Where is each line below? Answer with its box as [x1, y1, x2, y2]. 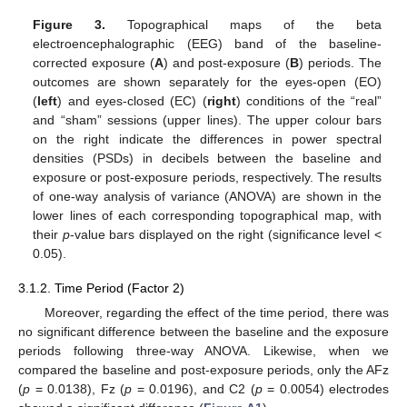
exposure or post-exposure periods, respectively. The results [33, 169, 382, 184]
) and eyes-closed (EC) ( [57, 93, 207, 108]
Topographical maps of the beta [105, 16, 382, 32]
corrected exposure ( [33, 55, 154, 70]
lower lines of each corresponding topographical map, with [33, 207, 382, 223]
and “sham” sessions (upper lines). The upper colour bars [33, 112, 382, 127]
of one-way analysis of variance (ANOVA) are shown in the [33, 188, 382, 203]
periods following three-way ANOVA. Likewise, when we [18, 343, 389, 359]
